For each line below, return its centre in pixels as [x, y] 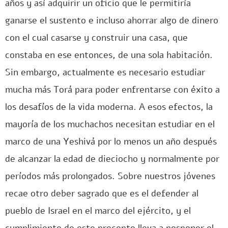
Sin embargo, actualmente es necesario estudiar [105, 72]
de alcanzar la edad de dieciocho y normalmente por [112, 159]
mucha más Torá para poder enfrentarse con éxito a [112, 90]
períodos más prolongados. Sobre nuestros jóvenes [110, 176]
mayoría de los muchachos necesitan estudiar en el [110, 124]
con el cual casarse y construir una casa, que [96, 38]
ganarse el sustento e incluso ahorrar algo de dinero [112, 20]
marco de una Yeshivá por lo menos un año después [111, 141]
